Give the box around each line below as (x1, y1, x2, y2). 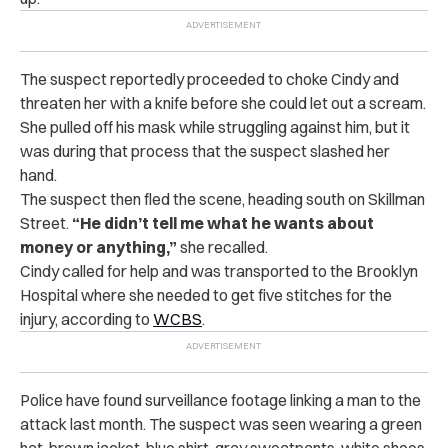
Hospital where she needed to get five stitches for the (20, 284, 392, 305)
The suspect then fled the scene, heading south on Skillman (20, 188, 425, 209)
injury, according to (20, 308, 153, 329)
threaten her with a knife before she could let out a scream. (20, 92, 426, 113)
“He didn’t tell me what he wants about (72, 212, 374, 233)
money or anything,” (20, 236, 177, 257)
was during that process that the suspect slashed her (20, 140, 390, 161)
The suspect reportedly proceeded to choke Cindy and (20, 68, 399, 89)
